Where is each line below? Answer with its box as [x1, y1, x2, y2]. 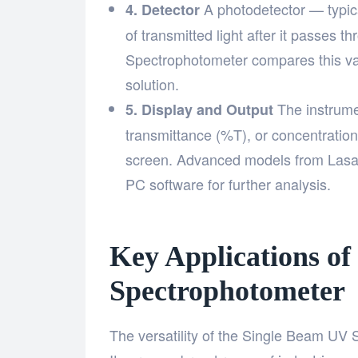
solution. [125, 74, 179, 95]
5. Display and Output [125, 99, 273, 121]
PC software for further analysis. [125, 173, 331, 195]
